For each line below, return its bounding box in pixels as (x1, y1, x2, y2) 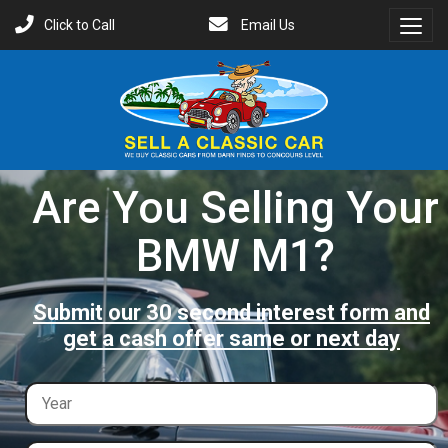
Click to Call (44, 17, 115, 33)
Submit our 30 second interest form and (33, 300, 430, 325)
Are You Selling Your (31, 182, 439, 234)
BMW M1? (135, 230, 335, 282)
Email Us (238, 17, 295, 33)
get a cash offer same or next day (63, 326, 400, 351)
